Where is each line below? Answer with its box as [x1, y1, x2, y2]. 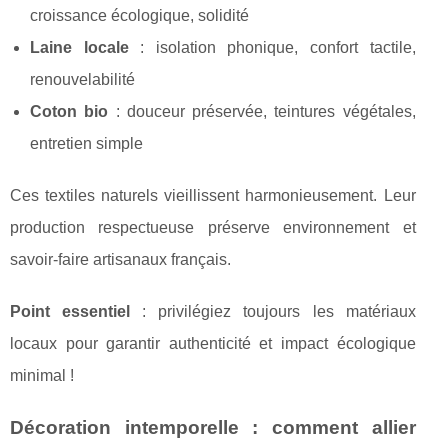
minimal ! [10, 367, 74, 385]
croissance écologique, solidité [30, 7, 249, 25]
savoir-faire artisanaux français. [10, 251, 231, 269]
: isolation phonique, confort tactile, [128, 39, 416, 57]
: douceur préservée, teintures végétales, [108, 103, 416, 121]
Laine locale [30, 39, 129, 57]
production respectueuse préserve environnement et [10, 219, 416, 237]
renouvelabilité [30, 71, 135, 89]
